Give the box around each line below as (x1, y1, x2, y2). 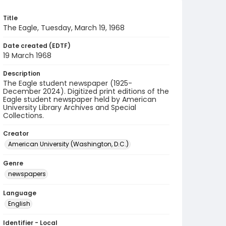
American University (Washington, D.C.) (8, 140, 129, 148)
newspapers (8, 169, 46, 178)
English (8, 199, 30, 208)
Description (3, 69, 40, 78)
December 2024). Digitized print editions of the (3, 86, 169, 96)
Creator (3, 129, 29, 138)
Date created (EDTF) (3, 41, 71, 50)
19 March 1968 (3, 50, 51, 61)
